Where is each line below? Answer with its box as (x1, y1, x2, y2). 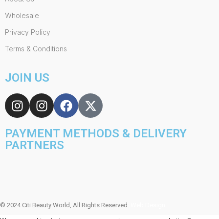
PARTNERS (5, 138, 64, 153)
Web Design (131, 201, 165, 209)
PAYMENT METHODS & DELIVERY (5, 127, 187, 141)
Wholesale (5, 11, 39, 20)
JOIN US (5, 71, 49, 85)
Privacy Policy (5, 28, 50, 37)
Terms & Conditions (5, 44, 67, 53)
